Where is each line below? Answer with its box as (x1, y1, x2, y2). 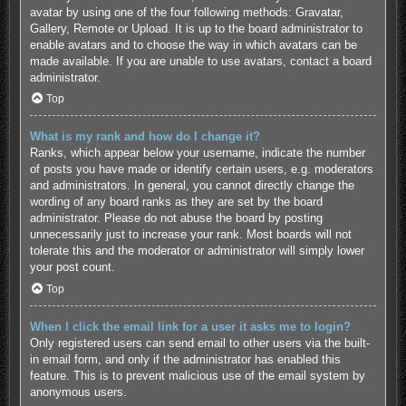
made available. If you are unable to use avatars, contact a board (29, 53, 372, 68)
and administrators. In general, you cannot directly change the (29, 179, 354, 193)
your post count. (29, 260, 115, 275)
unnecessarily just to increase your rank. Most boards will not (29, 227, 352, 242)
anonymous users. (29, 385, 127, 400)
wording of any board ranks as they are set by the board (29, 195, 323, 209)
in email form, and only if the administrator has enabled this (29, 353, 341, 367)
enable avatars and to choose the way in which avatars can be (29, 37, 357, 52)
